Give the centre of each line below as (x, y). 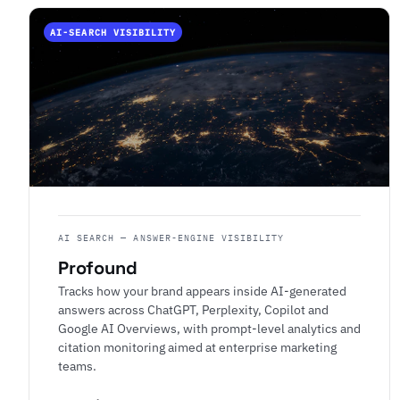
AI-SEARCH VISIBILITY (113, 33)
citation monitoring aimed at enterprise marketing (197, 347)
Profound (98, 268)
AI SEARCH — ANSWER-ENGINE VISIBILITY (171, 238)
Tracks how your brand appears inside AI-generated (202, 291)
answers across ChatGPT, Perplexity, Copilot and (193, 310)
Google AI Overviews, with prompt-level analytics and (209, 329)
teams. (77, 366)
